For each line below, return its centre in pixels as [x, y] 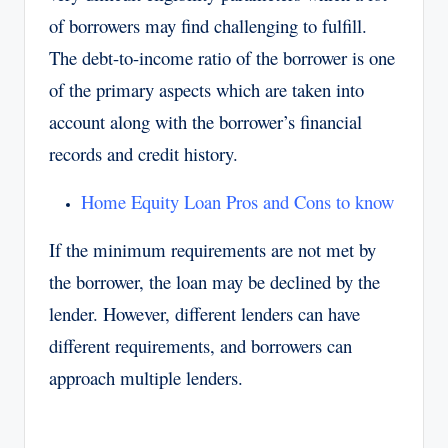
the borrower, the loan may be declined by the [214, 282]
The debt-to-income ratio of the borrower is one [222, 58]
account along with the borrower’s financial [205, 122]
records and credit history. [143, 154]
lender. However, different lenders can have [204, 314]
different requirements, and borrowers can [200, 346]
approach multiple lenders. [146, 378]
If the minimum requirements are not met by [212, 250]
